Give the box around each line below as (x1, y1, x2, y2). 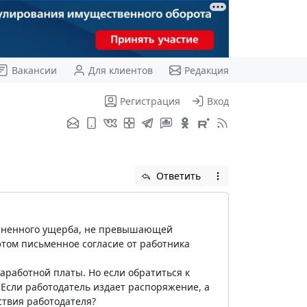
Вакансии (11, 63, 57, 77)
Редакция (184, 63, 229, 77)
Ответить (153, 169, 201, 182)
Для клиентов (88, 63, 153, 77)
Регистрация (119, 94, 180, 108)
